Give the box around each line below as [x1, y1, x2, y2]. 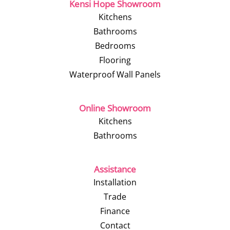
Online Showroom [79, 102, 151, 114]
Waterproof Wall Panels [69, 69, 161, 80]
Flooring [99, 54, 131, 66]
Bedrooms [94, 40, 136, 51]
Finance [100, 205, 130, 217]
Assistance [94, 163, 136, 175]
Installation [93, 177, 137, 188]
